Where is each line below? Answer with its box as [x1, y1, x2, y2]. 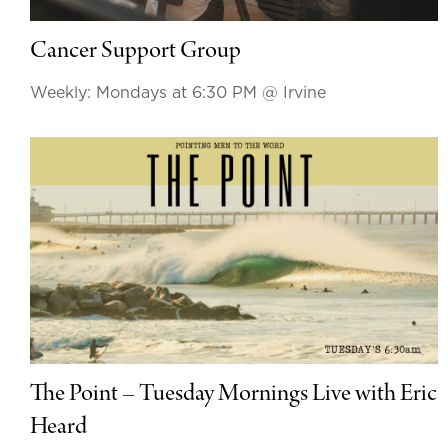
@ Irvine [262, 84, 326, 101]
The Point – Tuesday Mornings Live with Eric [30, 381, 437, 408]
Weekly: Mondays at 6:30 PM [30, 84, 262, 101]
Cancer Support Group [30, 38, 241, 65]
